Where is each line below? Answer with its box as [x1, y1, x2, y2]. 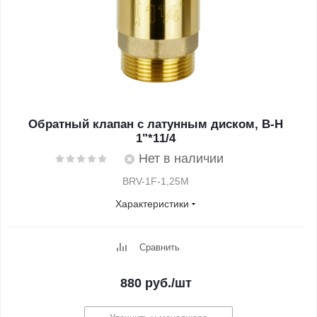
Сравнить [139, 242, 180, 253]
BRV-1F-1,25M [122, 175, 189, 187]
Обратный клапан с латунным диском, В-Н [28, 117, 283, 131]
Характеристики [115, 198, 189, 209]
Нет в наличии [139, 151, 224, 166]
